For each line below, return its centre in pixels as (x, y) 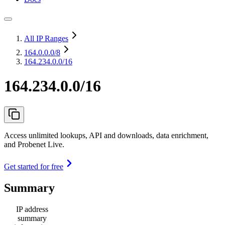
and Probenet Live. (34, 144)
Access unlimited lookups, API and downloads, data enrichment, (106, 135)
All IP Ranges (46, 38)
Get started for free (34, 166)
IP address (32, 209)
